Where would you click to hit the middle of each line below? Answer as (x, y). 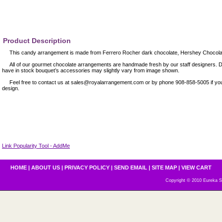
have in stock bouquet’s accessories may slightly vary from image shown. (91, 70)
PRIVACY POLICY (87, 167)
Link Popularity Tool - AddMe (36, 146)
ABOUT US (46, 167)
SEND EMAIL (131, 167)
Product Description (37, 41)
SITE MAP (164, 167)
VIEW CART (196, 167)
